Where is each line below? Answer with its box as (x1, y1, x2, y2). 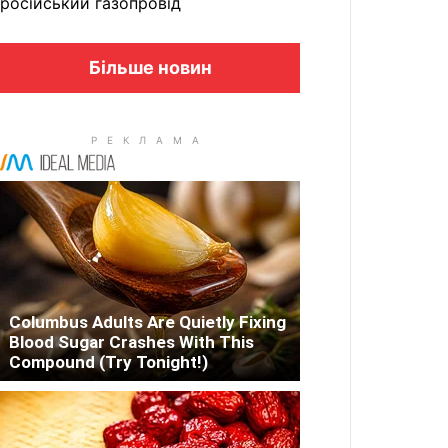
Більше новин (88, 57, 212, 78)
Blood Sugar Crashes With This (9, 332, 254, 353)
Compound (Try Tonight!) (9, 352, 208, 373)
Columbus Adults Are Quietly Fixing (9, 312, 286, 333)
